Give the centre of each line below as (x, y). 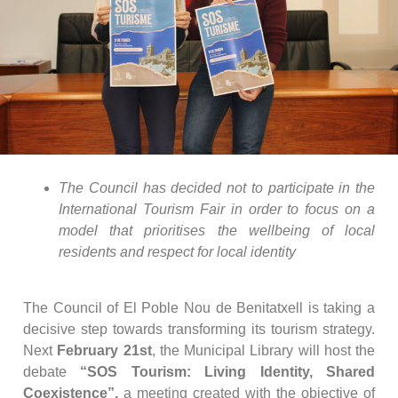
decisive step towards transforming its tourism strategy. (199, 329)
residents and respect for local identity (177, 252)
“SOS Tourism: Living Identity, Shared (228, 371)
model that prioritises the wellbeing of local (217, 231)
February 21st (104, 350)
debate (52, 371)
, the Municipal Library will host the (263, 350)
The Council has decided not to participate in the (217, 188)
